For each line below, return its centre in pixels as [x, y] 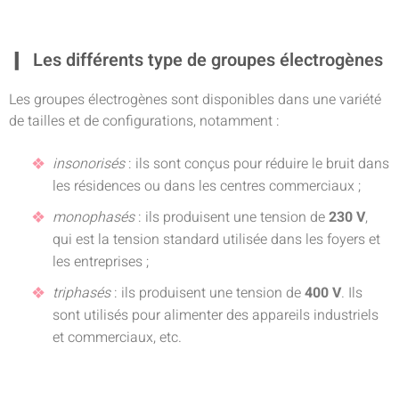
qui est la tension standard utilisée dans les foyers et [216, 240]
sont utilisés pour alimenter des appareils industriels [216, 315]
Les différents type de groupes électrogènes [208, 60]
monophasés [94, 217]
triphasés [81, 293]
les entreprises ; [101, 262]
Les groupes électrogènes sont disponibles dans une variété [195, 100]
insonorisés [89, 164]
